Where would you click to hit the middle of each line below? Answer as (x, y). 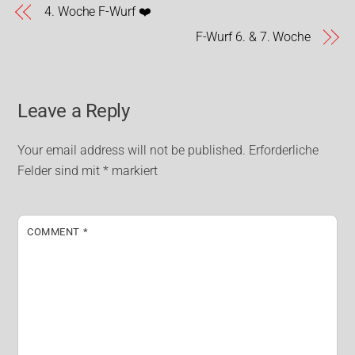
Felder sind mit (61, 171)
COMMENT (55, 232)
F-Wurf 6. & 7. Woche (253, 36)
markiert (134, 171)
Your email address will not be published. (132, 151)
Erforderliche (284, 151)
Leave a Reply (74, 111)
